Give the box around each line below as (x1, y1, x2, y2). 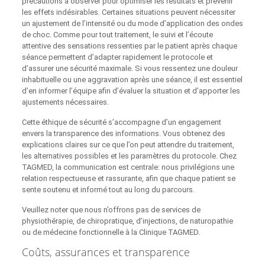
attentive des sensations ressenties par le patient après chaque (21, 41, 237, 50)
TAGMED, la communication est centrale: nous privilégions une (21, 162, 234, 172)
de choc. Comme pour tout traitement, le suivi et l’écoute (21, 30, 213, 39)
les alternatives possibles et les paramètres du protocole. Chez (21, 151, 237, 160)
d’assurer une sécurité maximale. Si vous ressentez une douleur (21, 63, 238, 73)
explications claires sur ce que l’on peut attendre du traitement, (21, 140, 234, 149)
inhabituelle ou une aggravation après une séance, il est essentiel (21, 75, 243, 84)
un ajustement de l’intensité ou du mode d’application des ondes (21, 18, 243, 28)
